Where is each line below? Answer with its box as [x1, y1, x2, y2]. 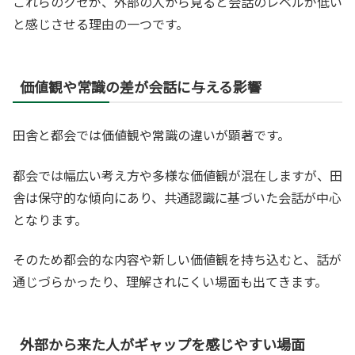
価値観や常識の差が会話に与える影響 [20, 76, 261, 97]
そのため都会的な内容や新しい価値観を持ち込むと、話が [13, 249, 342, 269]
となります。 [13, 209, 87, 229]
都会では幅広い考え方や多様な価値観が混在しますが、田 [13, 165, 342, 185]
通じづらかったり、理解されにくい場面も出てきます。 [13, 271, 327, 291]
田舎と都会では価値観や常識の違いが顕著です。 [13, 125, 290, 145]
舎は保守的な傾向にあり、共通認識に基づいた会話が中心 [13, 187, 342, 207]
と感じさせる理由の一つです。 [13, 14, 189, 34]
